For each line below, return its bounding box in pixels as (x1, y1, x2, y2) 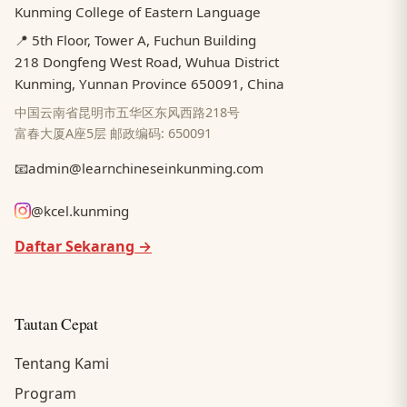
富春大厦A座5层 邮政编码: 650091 (15, 124, 212, 142)
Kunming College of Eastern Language (15, 2, 261, 21)
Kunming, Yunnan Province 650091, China (15, 74, 284, 94)
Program (15, 382, 76, 403)
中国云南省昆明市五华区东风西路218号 (15, 103, 240, 121)
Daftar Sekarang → (15, 236, 152, 257)
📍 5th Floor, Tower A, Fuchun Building (15, 31, 256, 50)
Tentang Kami (15, 352, 109, 373)
